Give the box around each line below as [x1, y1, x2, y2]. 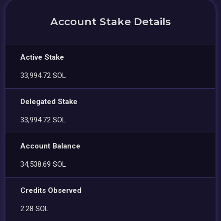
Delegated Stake [20, 97, 78, 106]
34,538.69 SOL [20, 159, 67, 169]
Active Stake [20, 52, 65, 62]
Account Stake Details [50, 15, 171, 28]
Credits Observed [20, 185, 82, 195]
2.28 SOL [20, 204, 49, 213]
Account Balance [20, 141, 81, 150]
